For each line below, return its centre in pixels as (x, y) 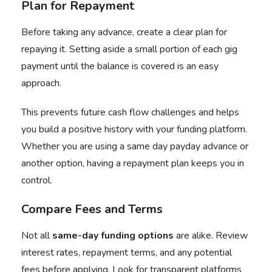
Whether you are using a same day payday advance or (135, 146)
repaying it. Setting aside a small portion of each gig (129, 49)
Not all (37, 236)
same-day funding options (113, 236)
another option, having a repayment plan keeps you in (133, 163)
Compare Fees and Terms (92, 209)
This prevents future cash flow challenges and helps (130, 112)
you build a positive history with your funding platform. (134, 129)
